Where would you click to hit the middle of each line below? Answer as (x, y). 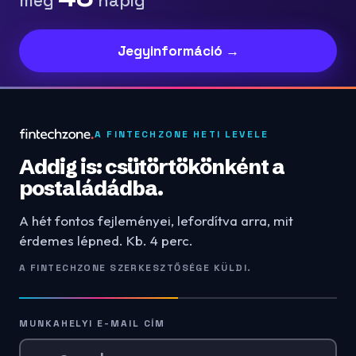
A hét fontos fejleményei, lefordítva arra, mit (156, 221)
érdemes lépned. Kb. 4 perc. (106, 241)
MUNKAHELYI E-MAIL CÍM (93, 324)
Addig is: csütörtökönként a (152, 167)
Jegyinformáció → (178, 51)
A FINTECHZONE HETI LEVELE (182, 134)
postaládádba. (91, 189)
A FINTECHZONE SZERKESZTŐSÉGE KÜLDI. (135, 268)
